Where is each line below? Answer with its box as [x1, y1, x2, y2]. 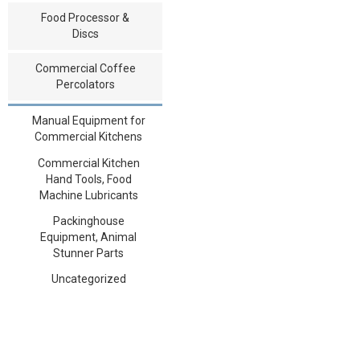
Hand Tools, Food [45, 172, 132, 186]
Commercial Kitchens [35, 129, 142, 143]
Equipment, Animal [40, 230, 137, 243]
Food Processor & [41, 10, 129, 24]
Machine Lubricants [39, 188, 138, 202]
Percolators [55, 77, 115, 91]
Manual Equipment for [31, 113, 145, 127]
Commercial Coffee [35, 61, 136, 75]
